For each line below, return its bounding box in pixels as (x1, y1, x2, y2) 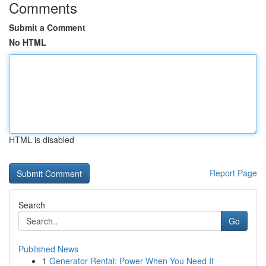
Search (18, 199, 45, 211)
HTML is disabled (9, 134, 74, 145)
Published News (18, 243, 78, 255)
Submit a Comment (9, 21, 85, 33)
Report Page (210, 167, 257, 179)
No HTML (9, 36, 46, 48)
